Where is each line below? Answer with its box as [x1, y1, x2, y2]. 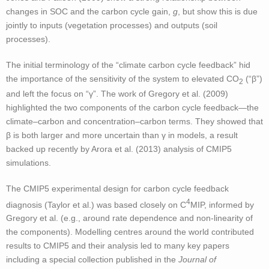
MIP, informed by [190, 199, 254, 210]
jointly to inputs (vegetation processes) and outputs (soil [6, 20, 217, 30]
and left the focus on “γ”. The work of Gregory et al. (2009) [6, 88, 228, 98]
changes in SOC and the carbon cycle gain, [6, 6, 173, 16]
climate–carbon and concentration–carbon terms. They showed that [6, 116, 263, 126]
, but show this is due [178, 6, 258, 16]
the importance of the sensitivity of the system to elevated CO [6, 73, 239, 83]
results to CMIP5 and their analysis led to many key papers [6, 241, 229, 251]
